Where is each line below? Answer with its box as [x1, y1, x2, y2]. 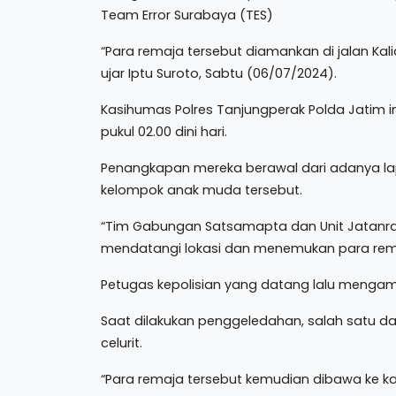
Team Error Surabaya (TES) [101, 6, 273, 24]
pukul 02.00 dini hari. [101, 123, 227, 141]
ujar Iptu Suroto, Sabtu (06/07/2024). [101, 65, 337, 82]
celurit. [101, 334, 142, 352]
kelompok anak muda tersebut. [101, 181, 302, 199]
